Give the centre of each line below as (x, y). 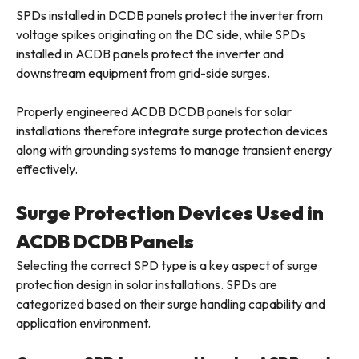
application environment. (83, 323)
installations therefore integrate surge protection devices (172, 131)
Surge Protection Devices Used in (170, 213)
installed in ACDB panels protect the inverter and (150, 54)
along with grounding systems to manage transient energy (174, 150)
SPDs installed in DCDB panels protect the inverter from (169, 16)
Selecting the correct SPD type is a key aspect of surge (167, 266)
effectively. (47, 169)
